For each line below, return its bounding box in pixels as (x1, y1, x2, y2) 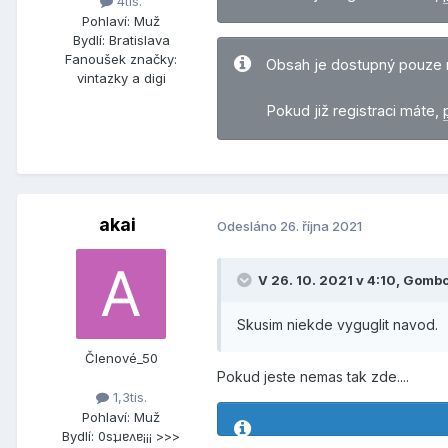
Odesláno (217, 217, 280, 234)
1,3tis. (108, 389, 147, 406)
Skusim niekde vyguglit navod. (237, 316, 438, 334)
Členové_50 (84, 350, 158, 367)
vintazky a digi (76, 69, 166, 86)
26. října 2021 (280, 217, 362, 234)
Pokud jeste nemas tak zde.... (217, 368, 409, 386)
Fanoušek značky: (65, 50, 177, 67)
